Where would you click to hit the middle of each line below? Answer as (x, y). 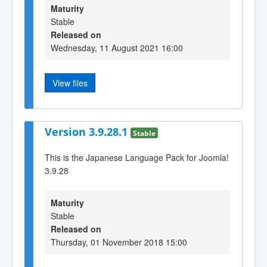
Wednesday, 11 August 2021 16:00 (117, 48)
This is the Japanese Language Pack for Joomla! (137, 158)
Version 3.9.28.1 (88, 132)
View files (70, 83)
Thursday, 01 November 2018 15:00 (119, 242)
